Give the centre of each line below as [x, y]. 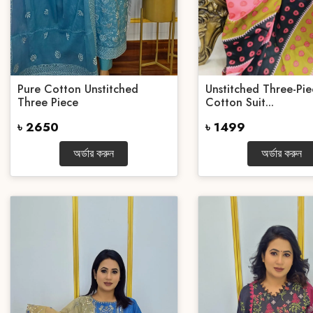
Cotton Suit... [239, 102]
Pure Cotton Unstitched [78, 89]
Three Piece [48, 102]
